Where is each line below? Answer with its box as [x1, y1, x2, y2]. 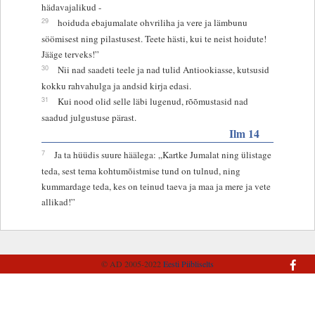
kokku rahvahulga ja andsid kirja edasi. [41, 79, 191, 92]
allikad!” [41, 195, 75, 208]
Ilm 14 [229, 124, 260, 141]
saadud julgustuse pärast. [41, 110, 136, 124]
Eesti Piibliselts [163, 258, 214, 269]
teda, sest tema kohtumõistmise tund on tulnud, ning [41, 164, 240, 177]
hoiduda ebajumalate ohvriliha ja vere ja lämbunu [57, 15, 247, 29]
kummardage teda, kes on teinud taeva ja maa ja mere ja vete [41, 179, 271, 193]
